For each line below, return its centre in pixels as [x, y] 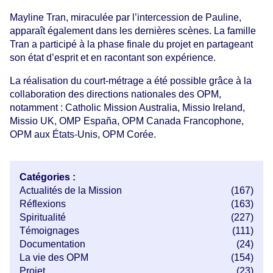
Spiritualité [43, 217]
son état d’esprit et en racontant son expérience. [113, 57]
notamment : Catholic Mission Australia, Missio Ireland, [127, 107]
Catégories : [48, 177]
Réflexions [43, 204]
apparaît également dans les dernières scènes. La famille [133, 30]
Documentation [52, 244]
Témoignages [49, 230]
